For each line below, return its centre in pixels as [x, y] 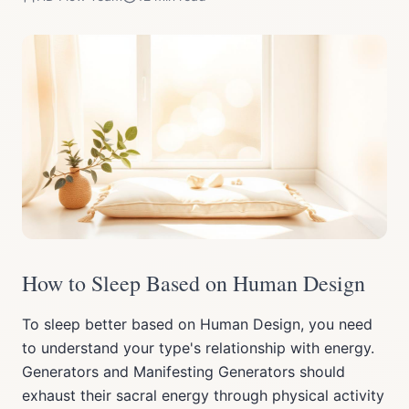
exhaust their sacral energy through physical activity [203, 395]
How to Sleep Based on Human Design [194, 283]
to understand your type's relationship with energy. [198, 348]
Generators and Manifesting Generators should [184, 372]
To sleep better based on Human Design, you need [197, 324]
